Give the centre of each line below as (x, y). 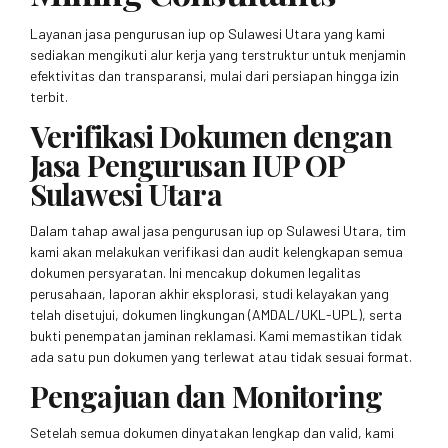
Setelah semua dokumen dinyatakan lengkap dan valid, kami (212, 432)
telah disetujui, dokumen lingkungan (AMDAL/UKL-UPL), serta (216, 315)
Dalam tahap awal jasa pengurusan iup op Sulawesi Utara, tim (218, 231)
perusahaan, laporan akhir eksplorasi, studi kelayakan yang (209, 294)
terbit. (49, 97)
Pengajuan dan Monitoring (206, 396)
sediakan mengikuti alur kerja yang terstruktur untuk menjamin (218, 55)
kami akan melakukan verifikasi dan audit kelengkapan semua (216, 252)
